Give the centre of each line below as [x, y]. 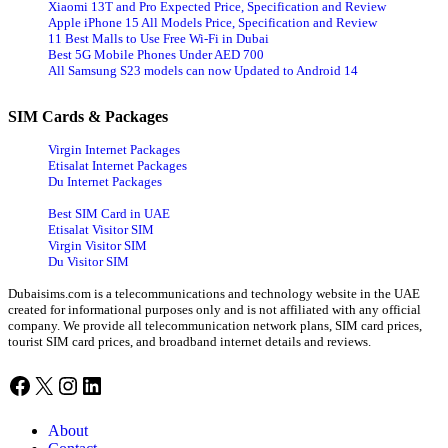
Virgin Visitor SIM [97, 245]
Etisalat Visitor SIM [101, 229]
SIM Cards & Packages [88, 116]
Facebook [54, 384]
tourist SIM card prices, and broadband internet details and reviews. [189, 341]
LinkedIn [123, 384]
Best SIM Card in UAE [109, 213]
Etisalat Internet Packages [117, 165]
